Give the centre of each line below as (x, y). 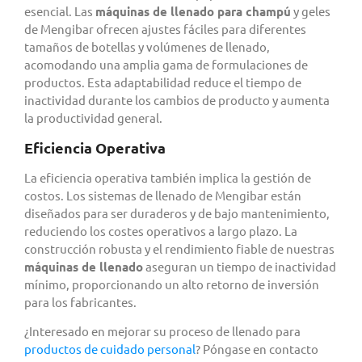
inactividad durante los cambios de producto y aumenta (177, 100)
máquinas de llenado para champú (193, 12)
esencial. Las (60, 11)
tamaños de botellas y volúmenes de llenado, (147, 47)
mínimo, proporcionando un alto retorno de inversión (172, 284)
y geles (311, 11)
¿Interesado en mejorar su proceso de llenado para (162, 330)
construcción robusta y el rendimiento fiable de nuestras (179, 248)
